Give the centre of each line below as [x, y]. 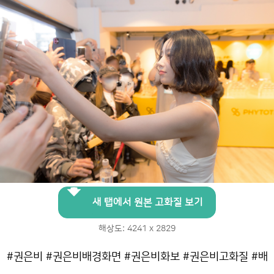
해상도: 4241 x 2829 [137, 228]
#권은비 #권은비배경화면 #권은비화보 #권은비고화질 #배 [137, 256]
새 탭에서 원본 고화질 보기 [148, 202]
